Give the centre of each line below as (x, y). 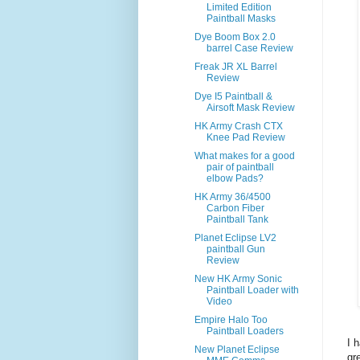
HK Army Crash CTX (238, 127)
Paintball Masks (241, 19)
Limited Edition (239, 8)
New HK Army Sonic (238, 279)
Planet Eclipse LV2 (235, 238)
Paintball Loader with (252, 290)
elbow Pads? (235, 179)
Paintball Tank (237, 220)
